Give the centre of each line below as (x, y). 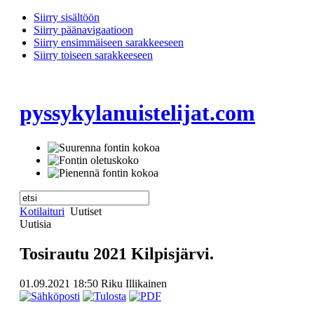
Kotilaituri (42, 211)
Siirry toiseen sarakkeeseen (93, 55)
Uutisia (35, 224)
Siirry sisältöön (67, 17)
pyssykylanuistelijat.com (137, 113)
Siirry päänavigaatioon (83, 30)
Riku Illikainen (134, 283)
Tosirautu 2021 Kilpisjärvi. (116, 253)
